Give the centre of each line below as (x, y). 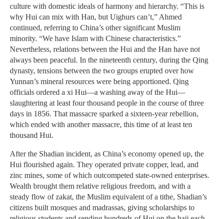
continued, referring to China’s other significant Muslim (95, 28)
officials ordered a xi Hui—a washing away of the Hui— (98, 92)
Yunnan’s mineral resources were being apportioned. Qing (99, 82)
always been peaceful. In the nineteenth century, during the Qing (109, 60)
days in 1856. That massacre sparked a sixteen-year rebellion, (104, 114)
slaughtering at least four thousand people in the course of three (107, 103)
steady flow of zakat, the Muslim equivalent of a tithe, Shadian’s (108, 197)
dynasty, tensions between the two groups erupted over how (102, 71)
